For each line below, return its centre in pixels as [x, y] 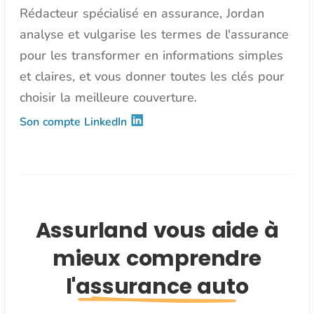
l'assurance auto [157, 287]
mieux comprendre [157, 259]
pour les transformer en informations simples [151, 56]
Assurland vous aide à [157, 231]
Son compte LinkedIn [75, 122]
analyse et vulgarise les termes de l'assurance [154, 35]
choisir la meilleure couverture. [108, 98]
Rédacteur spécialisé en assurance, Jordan [142, 14]
